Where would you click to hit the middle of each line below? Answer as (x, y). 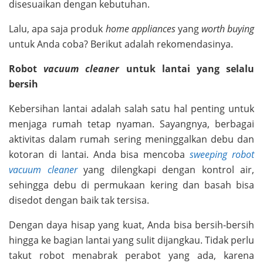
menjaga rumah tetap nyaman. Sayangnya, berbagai (131, 124)
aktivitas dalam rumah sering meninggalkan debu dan (131, 139)
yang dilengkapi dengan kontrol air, (166, 169)
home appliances (141, 28)
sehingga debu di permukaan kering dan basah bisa (131, 185)
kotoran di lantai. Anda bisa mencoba (100, 154)
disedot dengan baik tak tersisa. (79, 200)
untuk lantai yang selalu (190, 68)
